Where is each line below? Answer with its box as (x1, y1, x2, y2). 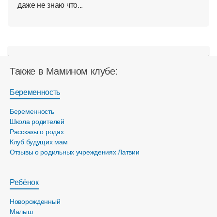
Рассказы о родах (10, 127, 64, 136)
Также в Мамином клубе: (10, 65, 118, 77)
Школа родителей (10, 117, 64, 125)
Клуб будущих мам (10, 138, 68, 146)
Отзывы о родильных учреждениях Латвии (10, 148, 139, 156)
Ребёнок (10, 178, 39, 186)
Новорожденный (10, 197, 61, 205)
